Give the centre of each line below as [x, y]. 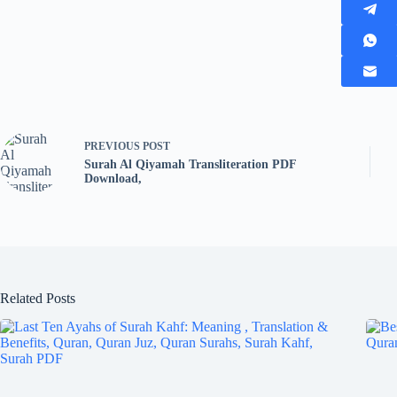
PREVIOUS [113, 147]
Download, [113, 179]
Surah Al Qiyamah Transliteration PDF [190, 165]
